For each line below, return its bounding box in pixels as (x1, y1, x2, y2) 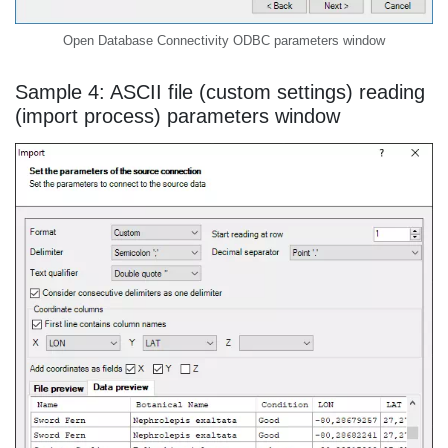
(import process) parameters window (15, 104, 340, 128)
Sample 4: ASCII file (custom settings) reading (15, 80, 425, 104)
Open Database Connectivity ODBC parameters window (63, 33, 385, 49)
